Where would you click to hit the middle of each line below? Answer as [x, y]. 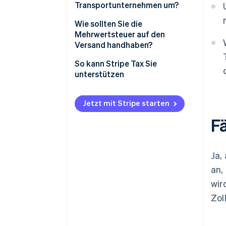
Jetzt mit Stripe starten [126, 103]
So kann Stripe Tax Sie [116, 64]
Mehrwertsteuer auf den [120, 34]
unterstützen [99, 74]
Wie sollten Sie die [108, 24]
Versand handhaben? [114, 45]
